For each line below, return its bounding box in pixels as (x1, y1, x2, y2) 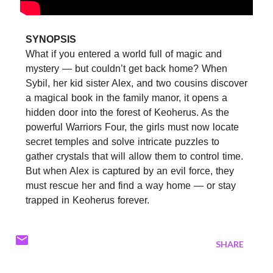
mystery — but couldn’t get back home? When (26, 63, 227, 74)
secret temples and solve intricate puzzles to (26, 136, 219, 147)
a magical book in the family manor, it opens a (26, 92, 227, 103)
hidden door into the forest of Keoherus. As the (26, 107, 229, 118)
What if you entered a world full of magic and (26, 48, 222, 59)
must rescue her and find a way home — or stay (26, 180, 236, 191)
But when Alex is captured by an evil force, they (26, 165, 234, 176)
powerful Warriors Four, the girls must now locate (26, 121, 239, 132)
